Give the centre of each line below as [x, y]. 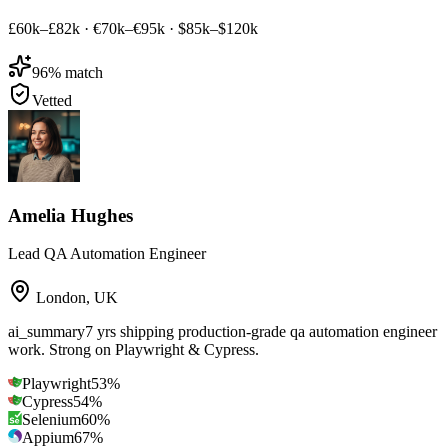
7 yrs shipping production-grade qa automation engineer [261, 332]
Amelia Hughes [70, 215]
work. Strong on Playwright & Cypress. [133, 350]
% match [75, 72]
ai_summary [46, 332]
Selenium [51, 420]
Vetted [52, 100]
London [61, 298]
